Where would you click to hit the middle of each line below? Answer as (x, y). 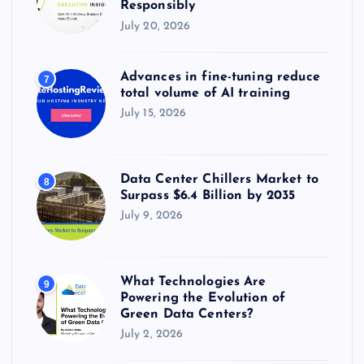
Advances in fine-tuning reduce (220, 77)
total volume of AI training (205, 93)
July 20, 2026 (155, 26)
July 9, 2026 (152, 216)
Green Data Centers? (186, 314)
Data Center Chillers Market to (219, 179)
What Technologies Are (193, 282)
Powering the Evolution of (203, 298)
